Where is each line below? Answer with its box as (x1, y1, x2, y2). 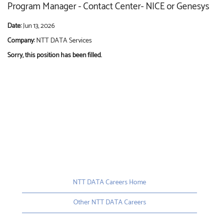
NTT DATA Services (36, 35, 92, 46)
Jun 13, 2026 (23, 20, 55, 32)
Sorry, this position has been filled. (7, 49, 102, 61)
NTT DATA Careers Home (73, 176, 146, 188)
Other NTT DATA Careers (73, 197, 146, 208)
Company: (7, 35, 36, 46)
